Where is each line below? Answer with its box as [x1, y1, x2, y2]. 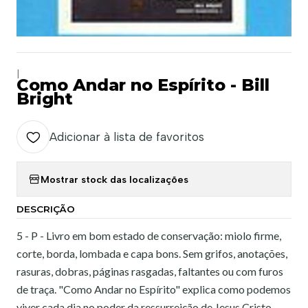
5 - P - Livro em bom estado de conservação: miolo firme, [16, 229, 281, 242]
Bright [16, 89, 73, 109]
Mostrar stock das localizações [41, 173, 188, 186]
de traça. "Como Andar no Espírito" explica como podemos [16, 283, 291, 296]
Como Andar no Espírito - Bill [16, 75, 269, 95]
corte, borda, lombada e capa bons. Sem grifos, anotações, [16, 247, 287, 260]
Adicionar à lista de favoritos [49, 130, 204, 144]
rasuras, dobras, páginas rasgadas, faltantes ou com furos [16, 265, 283, 278]
